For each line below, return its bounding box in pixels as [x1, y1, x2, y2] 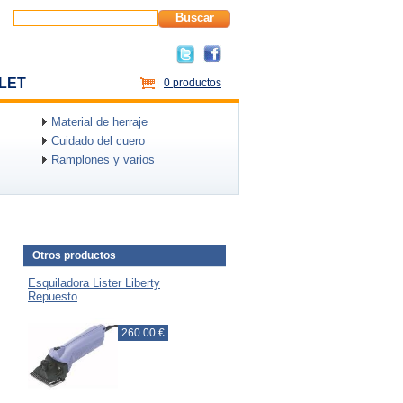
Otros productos [32, 249, 116, 262]
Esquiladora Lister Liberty [28, 276, 160, 290]
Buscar [175, 11, 214, 24]
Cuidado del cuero [51, 134, 145, 148]
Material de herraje [51, 115, 148, 129]
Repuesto [28, 290, 77, 303]
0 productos [164, 76, 221, 89]
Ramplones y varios [51, 153, 155, 166]
